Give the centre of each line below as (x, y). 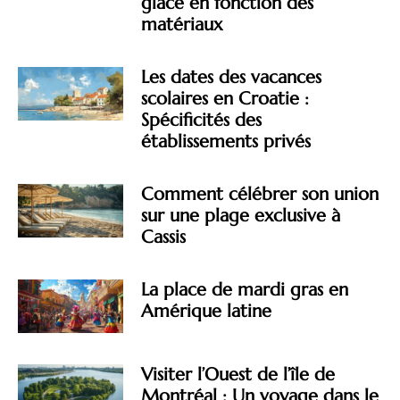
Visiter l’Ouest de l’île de (238, 374)
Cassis (164, 237)
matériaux (182, 25)
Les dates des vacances (232, 78)
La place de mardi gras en (245, 290)
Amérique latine (207, 312)
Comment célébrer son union (260, 195)
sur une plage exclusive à (241, 216)
